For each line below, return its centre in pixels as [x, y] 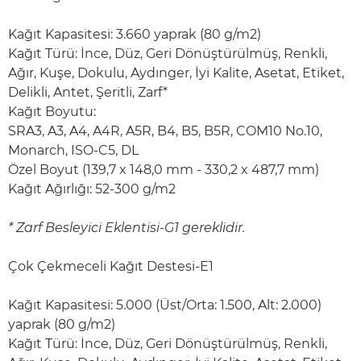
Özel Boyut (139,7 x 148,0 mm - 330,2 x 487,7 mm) [164, 170]
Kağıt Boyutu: [52, 112]
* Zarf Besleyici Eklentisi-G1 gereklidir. [127, 228]
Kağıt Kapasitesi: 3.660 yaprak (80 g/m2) [135, 34]
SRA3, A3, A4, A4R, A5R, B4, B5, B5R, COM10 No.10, [165, 131]
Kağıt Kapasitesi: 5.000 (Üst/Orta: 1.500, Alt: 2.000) [165, 305]
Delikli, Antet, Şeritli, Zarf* [88, 92]
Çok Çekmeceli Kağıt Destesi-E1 [111, 266]
